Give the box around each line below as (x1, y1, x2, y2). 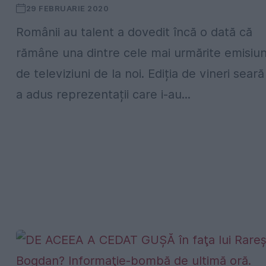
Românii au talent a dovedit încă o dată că (16, 25, 252, 39)
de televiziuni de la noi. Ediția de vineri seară (16, 66, 264, 81)
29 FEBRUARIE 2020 (26, 4, 109, 13)
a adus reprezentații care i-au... (16, 87, 191, 102)
